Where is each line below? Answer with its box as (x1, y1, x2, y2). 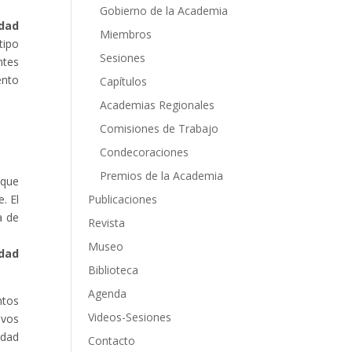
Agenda (87, 286, 126, 302)
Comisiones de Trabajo (99, 121, 218, 137)
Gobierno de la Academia (99, 3, 228, 19)
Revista (87, 215, 125, 231)
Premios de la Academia (99, 168, 223, 184)
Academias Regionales (99, 97, 214, 113)
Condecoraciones (99, 145, 189, 160)
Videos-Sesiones (87, 310, 171, 325)
